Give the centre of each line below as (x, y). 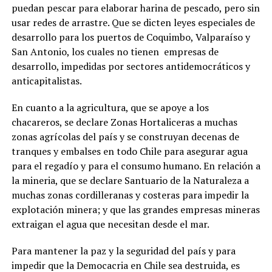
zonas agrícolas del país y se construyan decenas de (125, 136)
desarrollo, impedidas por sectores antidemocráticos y (131, 66)
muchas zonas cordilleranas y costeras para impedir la (130, 195)
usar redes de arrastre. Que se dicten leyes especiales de (133, 22)
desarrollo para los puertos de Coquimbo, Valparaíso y (131, 37)
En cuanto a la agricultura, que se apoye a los (110, 107)
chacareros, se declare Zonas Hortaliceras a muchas (124, 122)
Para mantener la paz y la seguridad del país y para (123, 250)
